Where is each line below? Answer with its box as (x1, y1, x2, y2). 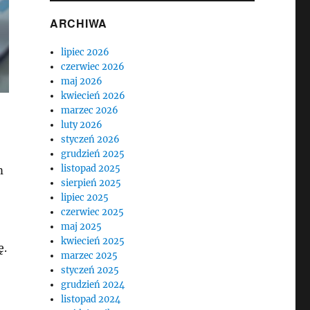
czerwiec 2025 (61, 206, 125, 218)
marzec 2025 (61, 250, 118, 262)
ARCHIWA (49, 15, 108, 31)
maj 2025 (61, 221, 102, 232)
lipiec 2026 (61, 46, 110, 58)
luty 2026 (61, 119, 103, 131)
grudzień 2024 (61, 279, 125, 291)
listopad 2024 (61, 293, 121, 305)
